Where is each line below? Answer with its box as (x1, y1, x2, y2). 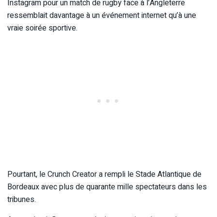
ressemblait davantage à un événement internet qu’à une (7, 10, 196, 22)
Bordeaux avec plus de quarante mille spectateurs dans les (7, 181, 207, 193)
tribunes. (7, 194, 36, 206)
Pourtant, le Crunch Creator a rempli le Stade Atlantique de (7, 169, 201, 181)
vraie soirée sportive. (7, 22, 77, 34)
